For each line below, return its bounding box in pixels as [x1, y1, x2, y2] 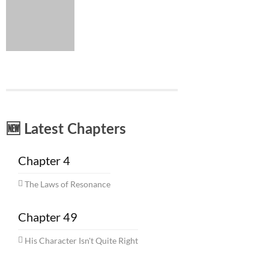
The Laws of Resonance [25, 179, 110, 190]
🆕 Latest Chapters [6, 122, 126, 138]
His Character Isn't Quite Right [25, 235, 138, 246]
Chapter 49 [18, 210, 77, 225]
